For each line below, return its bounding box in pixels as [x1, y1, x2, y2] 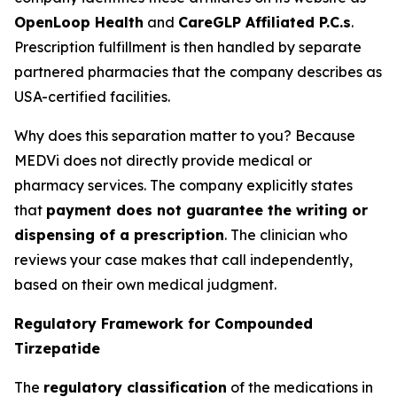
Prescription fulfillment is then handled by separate [14, 38, 362, 56]
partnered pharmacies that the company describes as [14, 63, 382, 81]
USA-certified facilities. [14, 88, 170, 105]
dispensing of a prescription [14, 226, 224, 244]
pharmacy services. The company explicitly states [14, 176, 353, 194]
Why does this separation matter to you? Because [14, 127, 355, 144]
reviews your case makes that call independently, [14, 251, 353, 269]
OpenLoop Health [14, 13, 144, 31]
